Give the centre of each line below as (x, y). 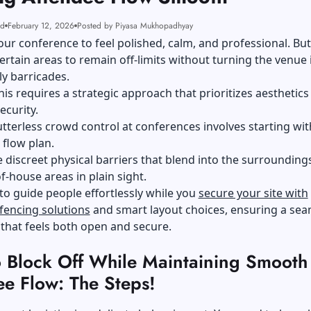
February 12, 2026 (41, 26)
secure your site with (253, 193)
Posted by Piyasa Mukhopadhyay (135, 26)
